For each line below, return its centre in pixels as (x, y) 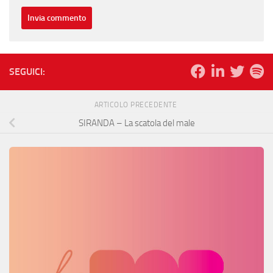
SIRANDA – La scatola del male (136, 123)
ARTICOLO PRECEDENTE (136, 105)
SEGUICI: (27, 71)
